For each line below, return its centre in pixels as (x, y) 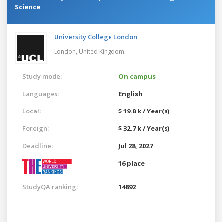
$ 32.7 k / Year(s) (144, 128)
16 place (132, 163)
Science (28, 7)
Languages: (41, 93)
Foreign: (35, 128)
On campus (137, 76)
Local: (31, 111)
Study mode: (42, 76)
